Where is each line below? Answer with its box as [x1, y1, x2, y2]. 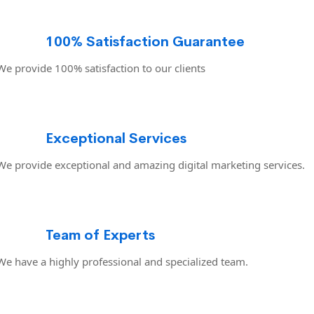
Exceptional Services [46, 129, 186, 147]
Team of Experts [46, 226, 155, 244]
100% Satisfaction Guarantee [46, 32, 245, 50]
